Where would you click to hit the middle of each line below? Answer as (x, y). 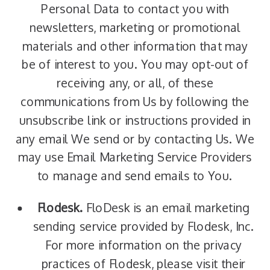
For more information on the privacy (143, 245)
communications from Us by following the (135, 102)
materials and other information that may (135, 46)
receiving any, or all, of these (135, 83)
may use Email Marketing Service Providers (135, 157)
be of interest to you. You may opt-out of (135, 64)
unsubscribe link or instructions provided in (135, 120)
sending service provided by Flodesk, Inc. (143, 226)
